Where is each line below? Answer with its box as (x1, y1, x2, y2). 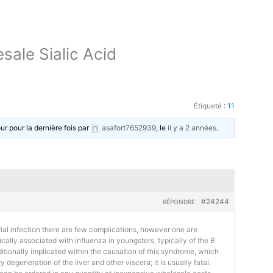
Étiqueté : (193, 101, 227, 111)
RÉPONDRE (162, 198, 195, 206)
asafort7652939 (102, 123, 157, 133)
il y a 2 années (168, 123, 217, 133)
